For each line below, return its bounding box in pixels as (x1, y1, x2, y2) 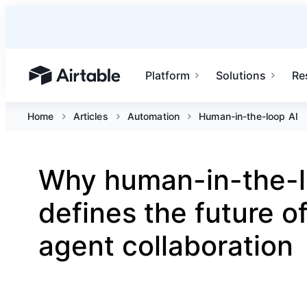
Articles (73, 110, 108, 122)
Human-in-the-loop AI (199, 110, 298, 122)
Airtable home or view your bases (27, 75, 203, 89)
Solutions (216, 69, 267, 82)
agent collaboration (38, 229, 293, 262)
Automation (127, 110, 180, 122)
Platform (145, 69, 191, 82)
